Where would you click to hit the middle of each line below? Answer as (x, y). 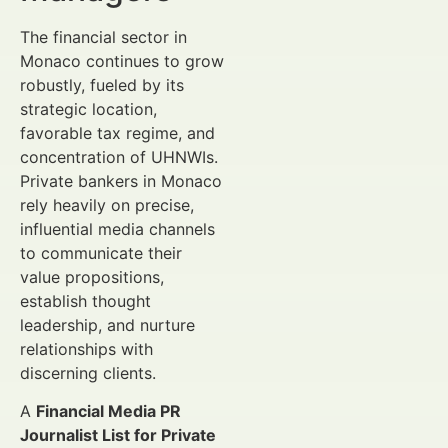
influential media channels (117, 229)
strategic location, (88, 109)
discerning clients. (88, 373)
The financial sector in (103, 37)
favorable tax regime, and (117, 133)
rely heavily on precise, (107, 205)
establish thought (85, 301)
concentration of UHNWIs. (119, 157)
